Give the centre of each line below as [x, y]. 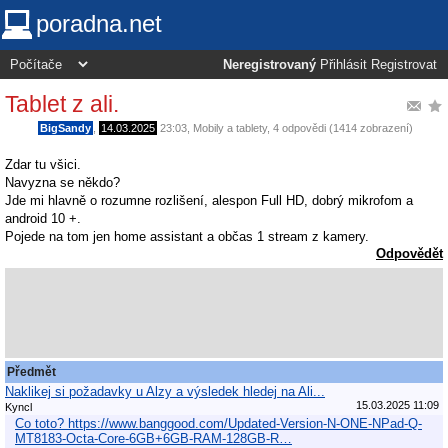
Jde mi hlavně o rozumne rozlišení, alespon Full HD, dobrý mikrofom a [209, 201]
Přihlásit [343, 65]
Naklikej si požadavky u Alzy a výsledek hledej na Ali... [165, 391]
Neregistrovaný [269, 65]
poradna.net [99, 23]
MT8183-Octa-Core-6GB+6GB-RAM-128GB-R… [153, 438]
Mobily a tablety [230, 127]
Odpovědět [409, 254]
